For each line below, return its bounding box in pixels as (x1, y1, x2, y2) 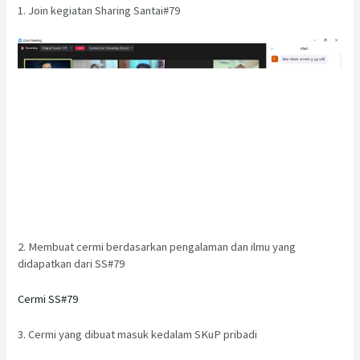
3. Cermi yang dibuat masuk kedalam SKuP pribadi (18, 327, 258, 342)
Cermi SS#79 (18, 292, 79, 307)
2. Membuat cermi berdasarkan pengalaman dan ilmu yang (18, 239, 297, 254)
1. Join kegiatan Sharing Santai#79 (18, 2, 181, 18)
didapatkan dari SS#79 (18, 256, 125, 271)
